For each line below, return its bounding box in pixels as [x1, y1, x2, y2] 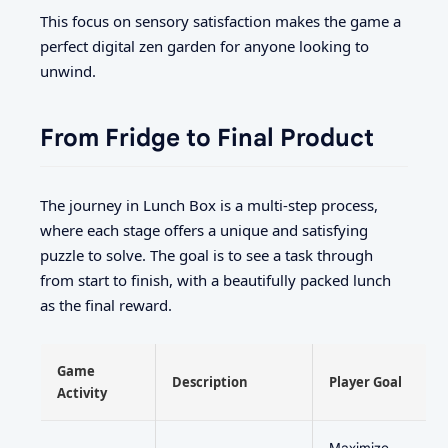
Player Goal [329, 373, 402, 392]
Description [172, 373, 248, 392]
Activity [57, 384, 107, 403]
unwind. [40, 61, 96, 82]
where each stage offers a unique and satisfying [40, 219, 368, 240]
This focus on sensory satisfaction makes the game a [40, 11, 401, 32]
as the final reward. [40, 294, 172, 315]
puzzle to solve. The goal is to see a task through [40, 244, 373, 265]
